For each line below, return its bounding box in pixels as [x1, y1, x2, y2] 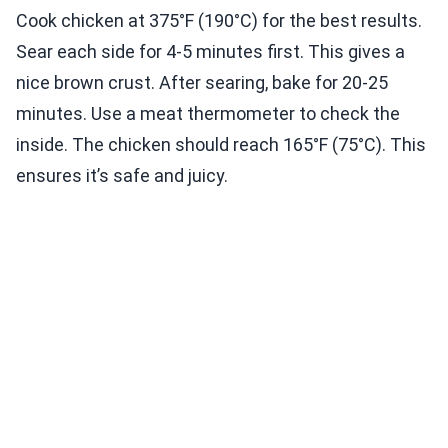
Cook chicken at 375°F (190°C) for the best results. [16, 9, 422, 31]
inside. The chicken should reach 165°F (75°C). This [16, 133, 426, 155]
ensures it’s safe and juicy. [16, 164, 228, 186]
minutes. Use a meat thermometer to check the [16, 102, 400, 124]
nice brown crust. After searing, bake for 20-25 [16, 71, 388, 93]
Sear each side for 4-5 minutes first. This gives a [16, 40, 405, 62]
